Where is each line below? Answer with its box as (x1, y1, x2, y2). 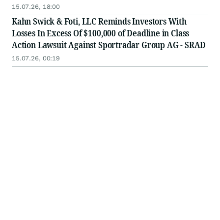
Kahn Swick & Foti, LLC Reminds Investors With (12, 15, 187, 27)
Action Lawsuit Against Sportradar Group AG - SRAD (12, 39, 206, 51)
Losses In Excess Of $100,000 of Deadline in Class (12, 27, 190, 39)
